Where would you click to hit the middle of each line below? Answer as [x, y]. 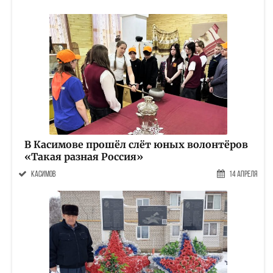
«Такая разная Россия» [84, 157]
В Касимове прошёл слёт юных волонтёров [136, 144]
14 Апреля [243, 175]
